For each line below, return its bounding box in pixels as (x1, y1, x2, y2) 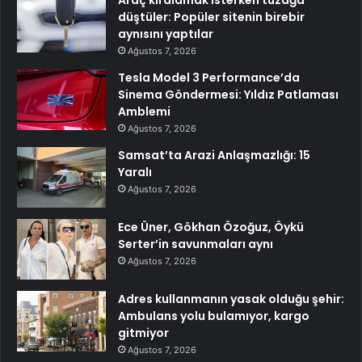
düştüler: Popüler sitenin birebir (118, 8, 305, 25)
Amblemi (118, 103, 170, 120)
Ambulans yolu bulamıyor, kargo (118, 307, 309, 324)
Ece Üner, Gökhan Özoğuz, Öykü (118, 218, 304, 235)
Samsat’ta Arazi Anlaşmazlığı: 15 (118, 146, 310, 163)
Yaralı (118, 163, 152, 180)
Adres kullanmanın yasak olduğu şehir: (118, 290, 344, 307)
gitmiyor (118, 324, 169, 341)
